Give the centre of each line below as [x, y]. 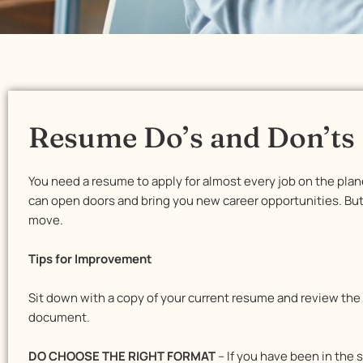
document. [59, 317]
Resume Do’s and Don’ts [192, 137]
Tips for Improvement [90, 259]
